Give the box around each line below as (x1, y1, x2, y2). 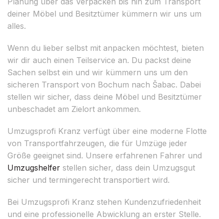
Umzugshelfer (7, 162, 60, 173)
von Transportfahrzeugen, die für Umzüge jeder (7, 138, 187, 148)
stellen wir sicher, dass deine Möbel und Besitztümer (7, 91, 202, 102)
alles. (7, 21, 26, 31)
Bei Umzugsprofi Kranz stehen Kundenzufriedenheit (7, 197, 201, 207)
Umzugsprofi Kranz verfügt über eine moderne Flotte (7, 126, 207, 136)
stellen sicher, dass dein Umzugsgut (60, 162, 195, 173)
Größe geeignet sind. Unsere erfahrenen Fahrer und (7, 150, 202, 160)
